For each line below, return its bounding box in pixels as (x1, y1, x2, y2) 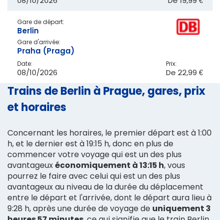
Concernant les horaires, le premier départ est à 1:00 (7, 127, 212, 138)
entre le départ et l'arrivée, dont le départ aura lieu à (7, 192, 212, 203)
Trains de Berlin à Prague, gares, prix (7, 83, 205, 99)
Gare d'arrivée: (17, 38, 60, 47)
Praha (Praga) (17, 46, 75, 56)
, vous (164, 159, 185, 171)
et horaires (7, 99, 66, 115)
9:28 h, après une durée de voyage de (7, 202, 152, 214)
